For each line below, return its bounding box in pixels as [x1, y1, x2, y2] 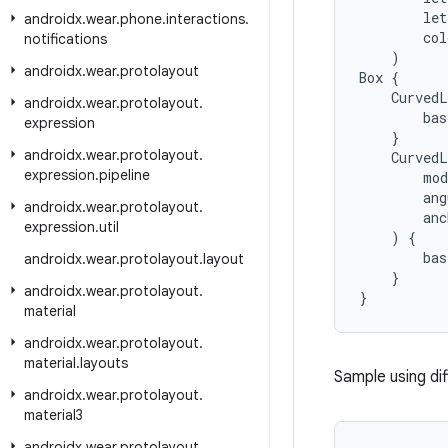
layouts [80, 354, 128, 372]
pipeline [99, 166, 150, 184]
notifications [24, 30, 107, 48]
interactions [166, 10, 245, 28]
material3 [24, 406, 83, 424]
